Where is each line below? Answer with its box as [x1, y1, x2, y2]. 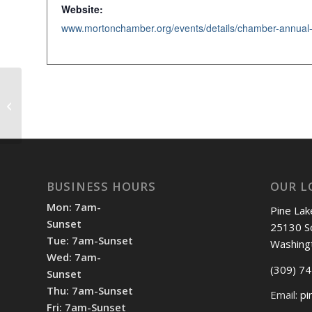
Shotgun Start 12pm [24, 98, 107, 111]
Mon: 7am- [47, 200, 101, 214]
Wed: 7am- [47, 250, 101, 265]
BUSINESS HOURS [47, 178, 156, 195]
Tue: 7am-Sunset [47, 233, 133, 248]
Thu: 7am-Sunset [47, 283, 133, 298]
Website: [61, 2, 103, 16]
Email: [270, 288, 300, 302]
